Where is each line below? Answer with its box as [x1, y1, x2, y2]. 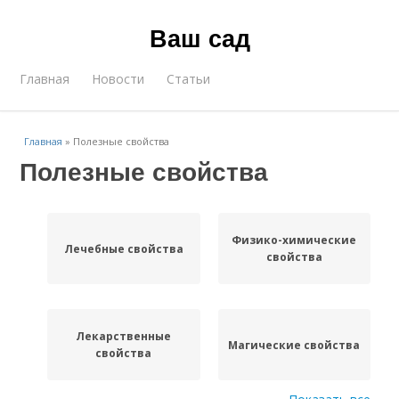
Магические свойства [228, 337, 361, 353]
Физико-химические [232, 232, 357, 248]
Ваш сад [149, 20, 250, 54]
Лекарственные [76, 329, 172, 344]
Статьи [167, 70, 211, 87]
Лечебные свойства [63, 240, 183, 256]
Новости [92, 70, 145, 87]
